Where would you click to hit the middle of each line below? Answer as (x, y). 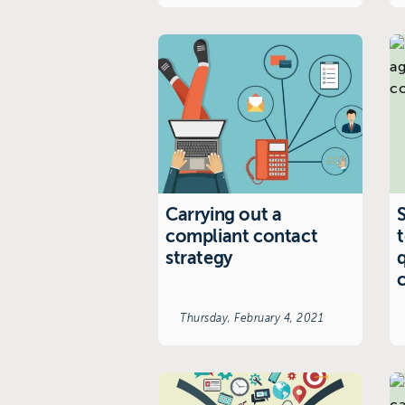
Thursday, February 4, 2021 (252, 318)
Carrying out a (224, 214)
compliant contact (242, 236)
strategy (199, 258)
